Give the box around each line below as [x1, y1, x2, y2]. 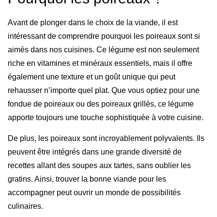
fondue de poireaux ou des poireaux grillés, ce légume [8, 100, 194, 108]
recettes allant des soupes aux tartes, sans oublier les [8, 161, 191, 170]
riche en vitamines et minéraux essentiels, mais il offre [8, 59, 192, 68]
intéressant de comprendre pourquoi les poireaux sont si [8, 32, 200, 41]
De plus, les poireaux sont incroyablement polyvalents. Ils [8, 134, 204, 142]
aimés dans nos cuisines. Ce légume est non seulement [8, 46, 199, 54]
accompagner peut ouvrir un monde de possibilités [8, 188, 181, 197]
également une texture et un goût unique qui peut [8, 73, 175, 81]
